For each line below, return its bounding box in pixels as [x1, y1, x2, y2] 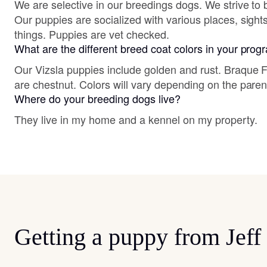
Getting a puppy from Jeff [14, 223, 261, 250]
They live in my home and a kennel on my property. [14, 111, 257, 127]
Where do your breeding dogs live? [14, 91, 181, 106]
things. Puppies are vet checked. [14, 26, 169, 42]
